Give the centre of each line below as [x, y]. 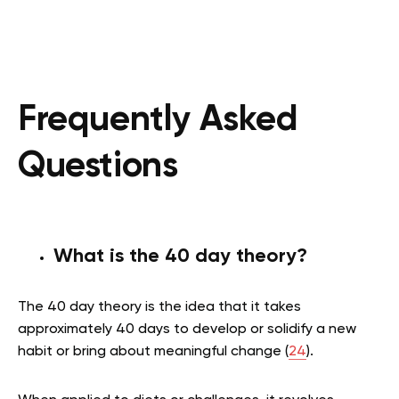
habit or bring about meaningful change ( [153, 351]
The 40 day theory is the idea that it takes [159, 307]
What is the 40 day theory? [180, 256]
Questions [98, 166]
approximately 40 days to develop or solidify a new [187, 329]
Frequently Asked [158, 120]
